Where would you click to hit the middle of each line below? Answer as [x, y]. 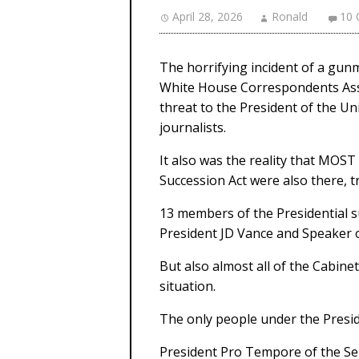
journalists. [193, 127]
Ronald [290, 16]
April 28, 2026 [208, 16]
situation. [188, 286]
